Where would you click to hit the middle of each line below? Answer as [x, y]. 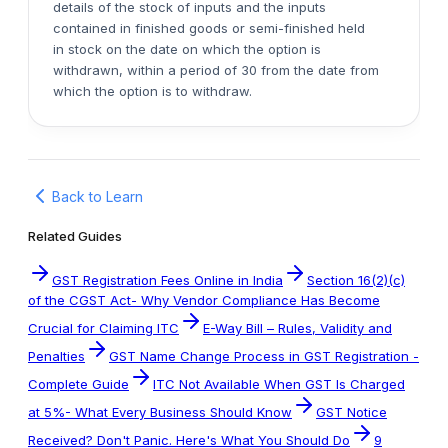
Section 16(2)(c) [356, 280]
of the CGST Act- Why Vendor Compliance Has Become [204, 300]
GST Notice [351, 412]
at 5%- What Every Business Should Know [160, 412]
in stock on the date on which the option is [187, 49]
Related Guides [75, 236]
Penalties [56, 356]
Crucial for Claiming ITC [103, 328]
